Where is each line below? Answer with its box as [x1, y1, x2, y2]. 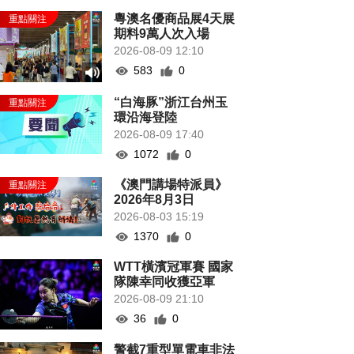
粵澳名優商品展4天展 [114, 12, 235, 25]
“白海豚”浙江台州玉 [114, 96, 228, 109]
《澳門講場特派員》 [114, 178, 228, 191]
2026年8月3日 [114, 193, 195, 206]
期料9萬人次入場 [114, 27, 210, 40]
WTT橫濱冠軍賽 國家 [114, 260, 234, 273]
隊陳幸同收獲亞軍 [114, 275, 216, 288]
